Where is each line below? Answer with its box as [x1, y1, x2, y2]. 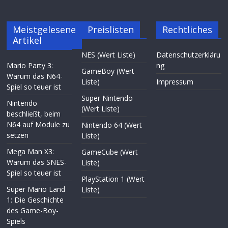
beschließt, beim [7, 108, 61, 119]
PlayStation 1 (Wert [81, 174, 145, 184]
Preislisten [88, 23, 134, 36]
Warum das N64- [7, 71, 63, 81]
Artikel [13, 34, 42, 46]
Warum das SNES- [7, 157, 67, 167]
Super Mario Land [7, 184, 66, 194]
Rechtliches [162, 23, 212, 36]
